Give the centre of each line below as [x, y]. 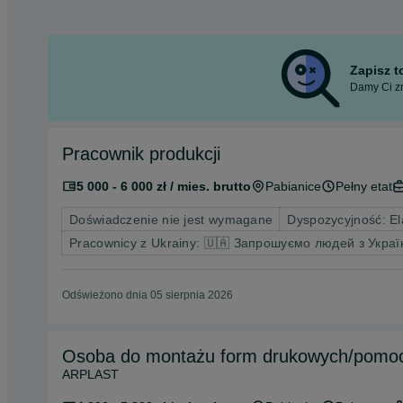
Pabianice [293, 187]
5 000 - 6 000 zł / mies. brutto [164, 187]
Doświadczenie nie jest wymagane [171, 220]
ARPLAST [90, 375]
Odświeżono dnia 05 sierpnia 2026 [148, 296]
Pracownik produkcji [185, 154]
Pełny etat [364, 187]
